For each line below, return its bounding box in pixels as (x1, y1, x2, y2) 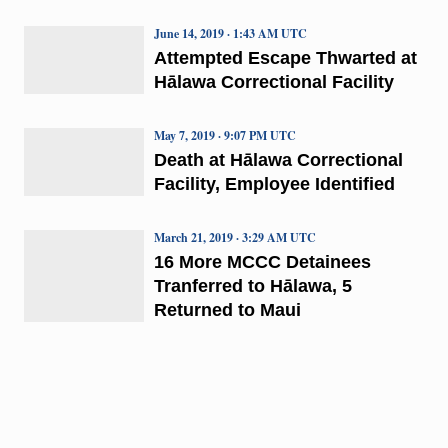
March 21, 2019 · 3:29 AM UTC (153, 228, 316, 246)
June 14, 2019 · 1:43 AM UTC (153, 24, 307, 42)
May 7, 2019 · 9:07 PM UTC (153, 126, 296, 144)
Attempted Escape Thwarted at (153, 47, 417, 68)
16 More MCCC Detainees (153, 251, 371, 272)
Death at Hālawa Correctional (153, 149, 403, 170)
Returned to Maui (153, 299, 301, 320)
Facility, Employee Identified (153, 173, 395, 194)
